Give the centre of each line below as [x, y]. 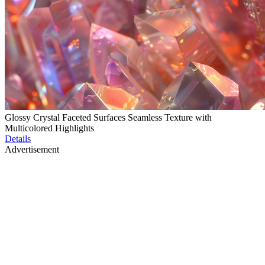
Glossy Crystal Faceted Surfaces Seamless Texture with [108, 118]
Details [18, 139]
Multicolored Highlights [49, 128]
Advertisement [32, 150]
